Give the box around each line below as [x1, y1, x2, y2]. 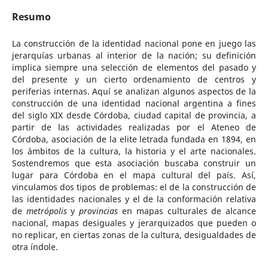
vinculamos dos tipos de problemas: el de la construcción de [11, 181, 257, 193]
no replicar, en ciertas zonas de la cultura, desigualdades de [11, 229, 257, 240]
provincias [79, 205, 118, 217]
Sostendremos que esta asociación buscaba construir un [11, 157, 257, 169]
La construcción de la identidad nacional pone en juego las [11, 38, 257, 49]
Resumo [11, 10, 51, 23]
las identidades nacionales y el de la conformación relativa [11, 193, 257, 205]
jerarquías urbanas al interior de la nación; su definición [11, 50, 257, 61]
